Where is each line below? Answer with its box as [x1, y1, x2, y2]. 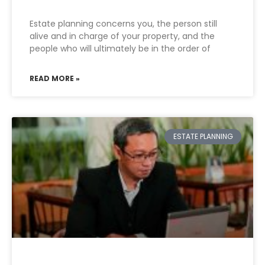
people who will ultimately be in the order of [30, 43, 211, 54]
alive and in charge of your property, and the [30, 30, 215, 42]
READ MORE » [30, 73, 80, 83]
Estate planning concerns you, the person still [30, 18, 217, 30]
